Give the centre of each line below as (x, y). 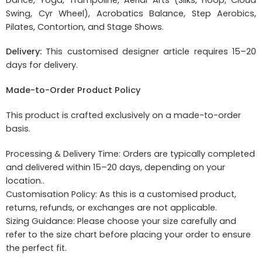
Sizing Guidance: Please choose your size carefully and (121, 221)
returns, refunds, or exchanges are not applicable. (111, 208)
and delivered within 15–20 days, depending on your (116, 168)
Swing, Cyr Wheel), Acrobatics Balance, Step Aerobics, (131, 13)
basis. (18, 129)
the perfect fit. (36, 248)
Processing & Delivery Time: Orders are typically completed (130, 154)
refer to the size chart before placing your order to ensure (128, 235)
